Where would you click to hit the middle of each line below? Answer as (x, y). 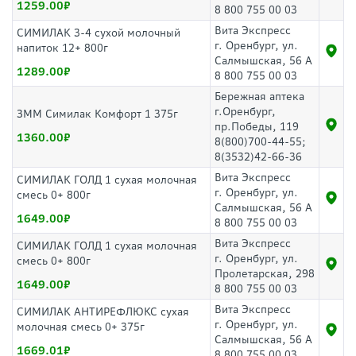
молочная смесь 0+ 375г (81, 327)
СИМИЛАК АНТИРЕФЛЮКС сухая (103, 312)
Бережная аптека (259, 97)
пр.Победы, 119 (257, 127)
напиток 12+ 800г (62, 48)
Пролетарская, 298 (265, 274)
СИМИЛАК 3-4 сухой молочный (99, 33)
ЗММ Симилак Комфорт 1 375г (97, 114)
